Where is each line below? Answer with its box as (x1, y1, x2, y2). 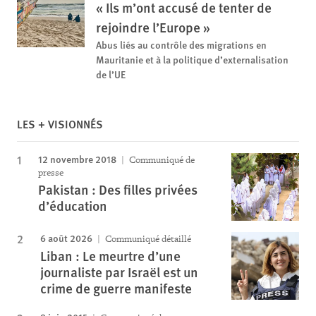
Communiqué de (127, 153, 195, 166)
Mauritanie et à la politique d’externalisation (96, 51, 288, 66)
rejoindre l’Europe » (96, 17, 210, 37)
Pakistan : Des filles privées (38, 179, 197, 199)
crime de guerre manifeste (40, 278, 192, 298)
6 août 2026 (40, 230, 92, 245)
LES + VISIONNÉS (17, 115, 103, 132)
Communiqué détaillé (103, 232, 191, 245)
